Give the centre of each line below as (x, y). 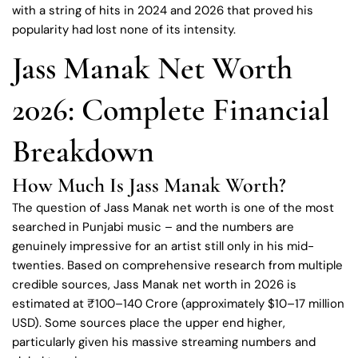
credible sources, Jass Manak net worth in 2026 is (154, 284)
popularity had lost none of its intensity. (124, 29)
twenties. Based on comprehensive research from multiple (177, 265)
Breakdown (83, 151)
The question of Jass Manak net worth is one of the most (173, 207)
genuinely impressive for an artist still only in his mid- (163, 246)
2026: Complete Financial (171, 109)
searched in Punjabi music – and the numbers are (153, 227)
